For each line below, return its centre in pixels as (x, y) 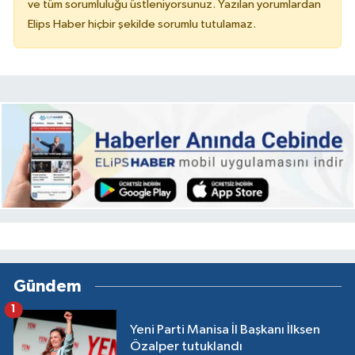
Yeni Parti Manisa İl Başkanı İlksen (225, 330)
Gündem (48, 286)
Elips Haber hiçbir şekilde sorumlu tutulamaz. (142, 25)
